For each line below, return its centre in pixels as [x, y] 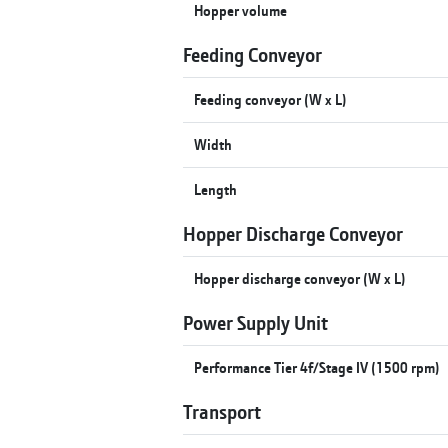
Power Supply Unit [255, 322]
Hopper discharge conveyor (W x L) [300, 278]
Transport [222, 411]
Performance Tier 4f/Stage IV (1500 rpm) [317, 367]
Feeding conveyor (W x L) [271, 99]
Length [216, 189]
